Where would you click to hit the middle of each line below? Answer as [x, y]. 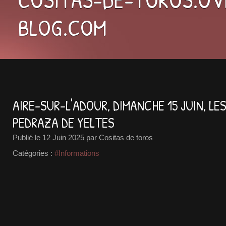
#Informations [77, 153]
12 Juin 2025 [63, 137]
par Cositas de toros [119, 137]
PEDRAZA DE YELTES [63, 123]
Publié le [27, 137]
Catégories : [33, 153]
